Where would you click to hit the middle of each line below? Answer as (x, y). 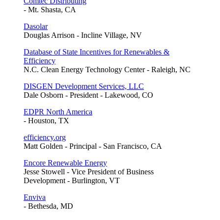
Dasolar (36, 27)
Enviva (35, 197)
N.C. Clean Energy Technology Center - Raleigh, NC (107, 70)
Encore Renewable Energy (65, 163)
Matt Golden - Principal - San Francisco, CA (93, 146)
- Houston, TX (46, 121)
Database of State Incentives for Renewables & (96, 52)
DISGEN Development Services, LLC (84, 86)
